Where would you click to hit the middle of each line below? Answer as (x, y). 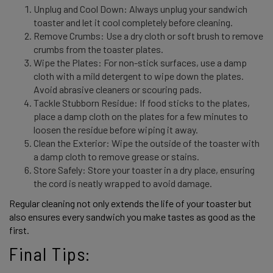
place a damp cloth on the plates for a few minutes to (141, 116)
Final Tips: (52, 253)
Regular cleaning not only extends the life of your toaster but (130, 204)
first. (20, 230)
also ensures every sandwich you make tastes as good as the (132, 217)
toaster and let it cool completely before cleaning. (134, 23)
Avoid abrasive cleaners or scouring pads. (119, 90)
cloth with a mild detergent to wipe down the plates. (139, 76)
